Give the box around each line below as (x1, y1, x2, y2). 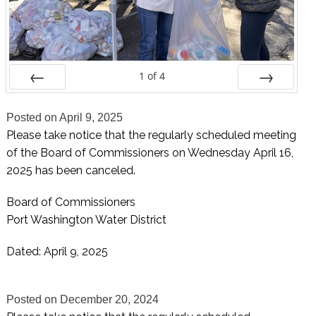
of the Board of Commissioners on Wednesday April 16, (6, 145, 293, 159)
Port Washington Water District (6, 212, 166, 226)
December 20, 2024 (59, 293, 159, 305)
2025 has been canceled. (6, 163, 135, 177)
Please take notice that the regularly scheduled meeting (6, 128, 296, 142)
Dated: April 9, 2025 (6, 244, 108, 258)
